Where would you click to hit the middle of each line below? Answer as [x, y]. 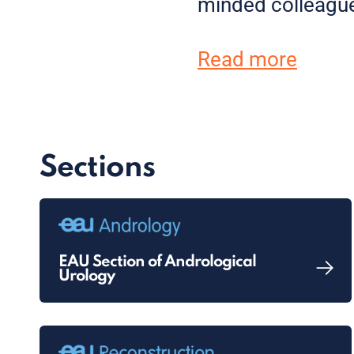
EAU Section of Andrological [157, 262]
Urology [87, 277]
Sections [97, 168]
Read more [247, 59]
